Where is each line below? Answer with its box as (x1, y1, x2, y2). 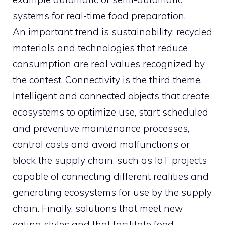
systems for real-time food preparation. (13, 9, 186, 22)
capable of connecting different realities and (13, 170, 209, 182)
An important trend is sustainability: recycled (13, 25, 212, 38)
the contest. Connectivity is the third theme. (13, 73, 202, 86)
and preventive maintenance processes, (13, 122, 189, 134)
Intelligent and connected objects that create (13, 89, 209, 102)
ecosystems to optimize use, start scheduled (13, 105, 208, 118)
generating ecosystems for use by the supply (13, 186, 212, 198)
